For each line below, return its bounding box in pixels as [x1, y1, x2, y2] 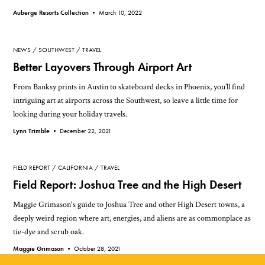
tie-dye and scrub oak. [13, 226, 85, 238]
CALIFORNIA [58, 163, 93, 172]
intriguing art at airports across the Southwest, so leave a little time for [13, 94, 238, 106]
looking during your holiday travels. [13, 108, 128, 119]
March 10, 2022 [99, 8, 143, 17]
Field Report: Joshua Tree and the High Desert [13, 177, 242, 193]
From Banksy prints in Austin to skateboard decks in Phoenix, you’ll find [13, 80, 245, 92]
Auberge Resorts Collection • [13, 8, 99, 17]
